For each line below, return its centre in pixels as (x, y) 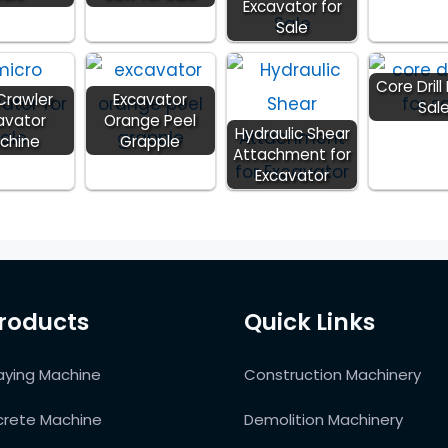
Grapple (150, 141)
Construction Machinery (332, 374)
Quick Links (309, 321)
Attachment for (292, 154)
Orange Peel (150, 120)
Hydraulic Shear (292, 133)
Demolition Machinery (323, 419)
